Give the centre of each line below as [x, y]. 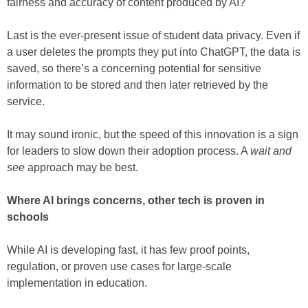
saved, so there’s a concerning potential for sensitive [134, 69]
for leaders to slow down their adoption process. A [129, 151]
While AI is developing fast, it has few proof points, [128, 250]
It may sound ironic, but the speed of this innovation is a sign [153, 135]
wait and [271, 151]
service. [26, 102]
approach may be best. [81, 168]
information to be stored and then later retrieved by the [137, 85]
